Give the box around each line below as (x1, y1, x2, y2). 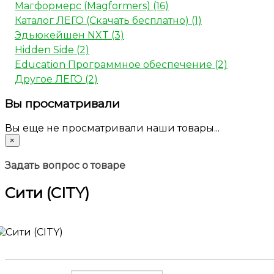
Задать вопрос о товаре (5, 160, 125, 172)
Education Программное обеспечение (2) (15, 59, 228, 71)
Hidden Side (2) (15, 44, 89, 56)
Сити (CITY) (5, 184, 89, 202)
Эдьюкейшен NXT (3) (15, 29, 124, 42)
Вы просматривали (5, 97, 120, 111)
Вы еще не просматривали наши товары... (5, 122, 220, 134)
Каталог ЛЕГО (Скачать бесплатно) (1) (15, 15, 202, 27)
